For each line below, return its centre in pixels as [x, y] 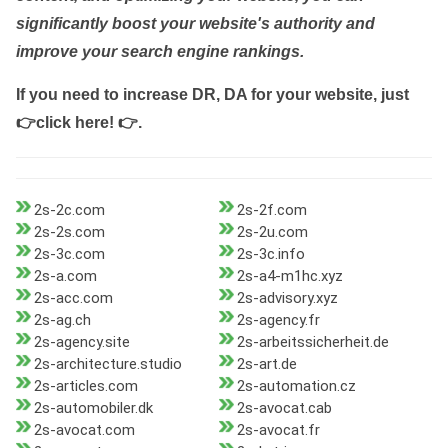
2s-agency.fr [278, 320]
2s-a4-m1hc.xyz [289, 276]
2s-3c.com [69, 254]
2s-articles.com [86, 386]
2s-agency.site [82, 342]
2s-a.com [65, 276]
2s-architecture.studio [108, 364]
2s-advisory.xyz [287, 298]
